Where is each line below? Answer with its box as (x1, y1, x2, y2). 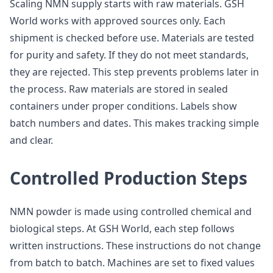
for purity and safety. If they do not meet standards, (10, 48, 249, 62)
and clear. (10, 133, 53, 147)
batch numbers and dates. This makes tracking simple (10, 116, 259, 130)
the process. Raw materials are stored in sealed (10, 82, 228, 96)
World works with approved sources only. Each (10, 14, 225, 27)
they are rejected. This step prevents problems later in (10, 65, 259, 79)
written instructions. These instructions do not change (10, 239, 261, 252)
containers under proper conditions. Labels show (10, 99, 237, 113)
